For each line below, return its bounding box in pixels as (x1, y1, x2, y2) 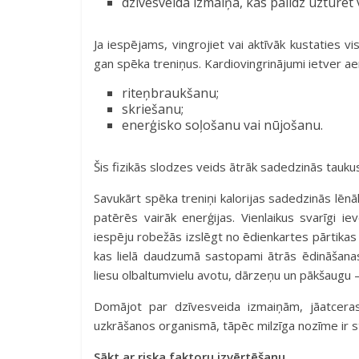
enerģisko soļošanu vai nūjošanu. (122, 116, 329, 134)
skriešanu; (122, 100, 184, 118)
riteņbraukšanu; (122, 84, 219, 102)
